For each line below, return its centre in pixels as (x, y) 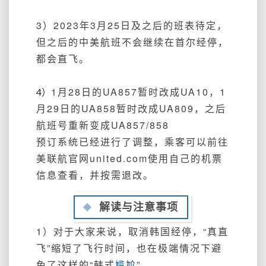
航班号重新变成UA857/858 (103, 125)
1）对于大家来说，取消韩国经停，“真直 (132, 231)
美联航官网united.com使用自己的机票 (129, 158)
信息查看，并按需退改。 (95, 175)
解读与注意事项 (138, 207)
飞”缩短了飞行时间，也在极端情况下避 (129, 248)
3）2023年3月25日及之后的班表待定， (132, 25)
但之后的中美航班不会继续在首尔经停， (132, 42)
